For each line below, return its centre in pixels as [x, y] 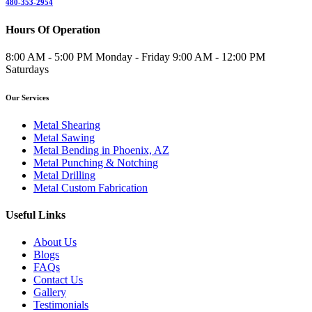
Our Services [27, 97]
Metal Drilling [64, 175]
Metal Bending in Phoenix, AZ [101, 150]
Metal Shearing [67, 125]
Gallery [50, 292]
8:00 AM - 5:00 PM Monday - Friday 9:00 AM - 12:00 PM [135, 56]
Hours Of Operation [53, 29]
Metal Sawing [64, 137]
